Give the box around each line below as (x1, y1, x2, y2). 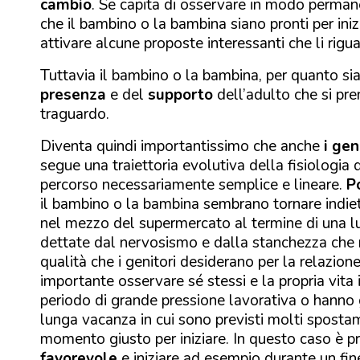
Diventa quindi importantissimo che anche (40, 135, 324, 157)
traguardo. (40, 103, 109, 125)
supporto (148, 84, 213, 105)
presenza (40, 84, 106, 105)
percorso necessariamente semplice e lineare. (40, 174, 346, 195)
